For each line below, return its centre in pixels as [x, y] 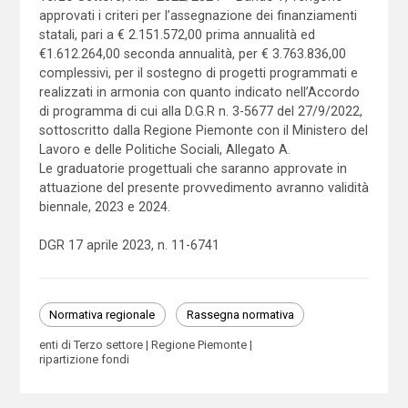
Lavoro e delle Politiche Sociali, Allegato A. [164, 149]
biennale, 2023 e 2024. [104, 206]
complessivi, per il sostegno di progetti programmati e [198, 72]
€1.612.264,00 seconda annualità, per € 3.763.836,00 [192, 53]
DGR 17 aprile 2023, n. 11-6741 [129, 245]
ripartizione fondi [84, 359]
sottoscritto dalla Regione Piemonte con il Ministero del [203, 130]
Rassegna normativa [240, 314]
